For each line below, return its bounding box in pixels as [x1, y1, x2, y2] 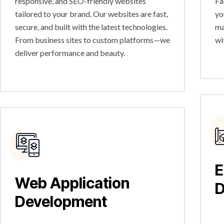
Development [15, 192, 107, 210]
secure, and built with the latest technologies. [15, 22, 167, 31]
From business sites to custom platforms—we [15, 35, 170, 44]
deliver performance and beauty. [15, 48, 125, 57]
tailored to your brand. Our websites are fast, [15, 9, 168, 18]
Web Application [15, 174, 129, 192]
